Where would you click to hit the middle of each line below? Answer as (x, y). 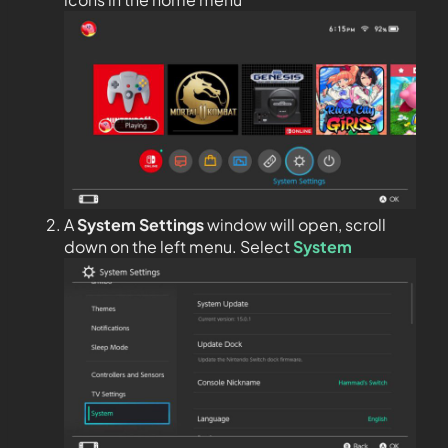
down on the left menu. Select (178, 246)
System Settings (140, 224)
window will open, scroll (295, 224)
